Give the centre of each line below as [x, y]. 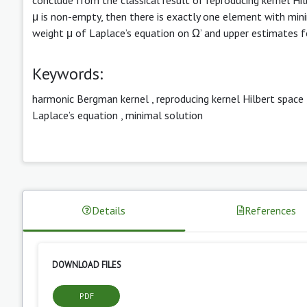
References [271, 210]
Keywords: [67, 73]
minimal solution [164, 115]
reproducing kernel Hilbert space [230, 98]
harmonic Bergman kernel [90, 98]
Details [109, 210]
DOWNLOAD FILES [87, 265]
